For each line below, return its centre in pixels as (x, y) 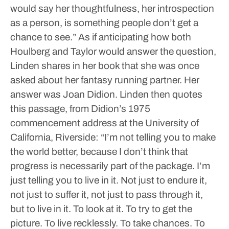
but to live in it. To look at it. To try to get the (101, 209)
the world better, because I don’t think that (99, 152)
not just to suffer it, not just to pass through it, (107, 194)
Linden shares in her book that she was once (105, 66)
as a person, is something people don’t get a (104, 23)
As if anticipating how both (134, 37)
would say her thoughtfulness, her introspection (112, 8)
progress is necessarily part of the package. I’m (110, 166)
